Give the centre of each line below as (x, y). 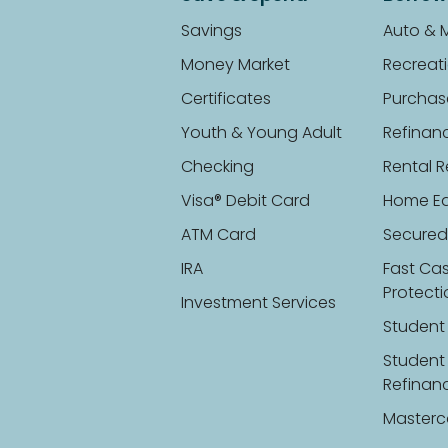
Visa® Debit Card (246, 201)
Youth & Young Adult (262, 133)
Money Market (236, 65)
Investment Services (259, 303)
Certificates (226, 99)
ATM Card (219, 235)
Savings (212, 31)
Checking (218, 167)
